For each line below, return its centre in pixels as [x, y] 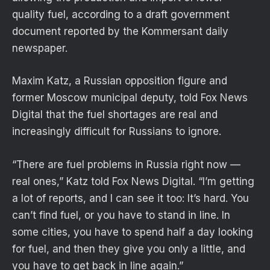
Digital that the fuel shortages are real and [115, 115]
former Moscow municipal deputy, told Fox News [130, 98]
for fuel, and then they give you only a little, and [129, 249]
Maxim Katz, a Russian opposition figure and [120, 81]
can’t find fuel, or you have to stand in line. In [121, 215]
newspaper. [40, 49]
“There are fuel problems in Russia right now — [126, 164]
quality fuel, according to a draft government [121, 15]
